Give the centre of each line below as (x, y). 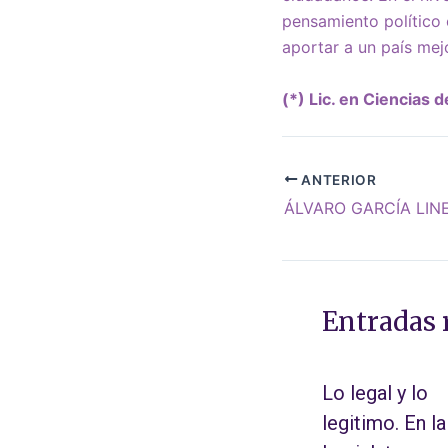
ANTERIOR (337, 179)
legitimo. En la (384, 423)
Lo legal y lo (375, 393)
